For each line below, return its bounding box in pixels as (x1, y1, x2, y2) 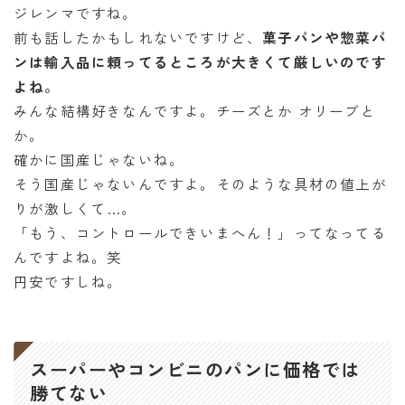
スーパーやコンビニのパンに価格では (30, 355, 361, 382)
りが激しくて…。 (14, 198, 137, 219)
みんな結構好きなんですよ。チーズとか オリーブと (14, 100, 376, 121)
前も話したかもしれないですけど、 (14, 27, 263, 48)
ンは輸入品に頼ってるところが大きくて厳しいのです (14, 52, 387, 72)
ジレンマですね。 (14, 3, 138, 24)
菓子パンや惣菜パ (262, 27, 387, 48)
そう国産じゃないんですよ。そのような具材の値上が (14, 174, 387, 194)
